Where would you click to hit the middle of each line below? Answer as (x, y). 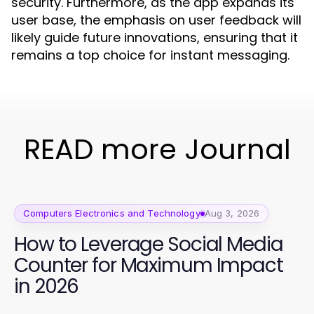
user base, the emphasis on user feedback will (156, 20)
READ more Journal (157, 149)
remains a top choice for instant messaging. (150, 55)
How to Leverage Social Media (149, 244)
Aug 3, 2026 (232, 213)
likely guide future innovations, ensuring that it (155, 37)
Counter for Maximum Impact (149, 265)
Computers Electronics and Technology (112, 213)
